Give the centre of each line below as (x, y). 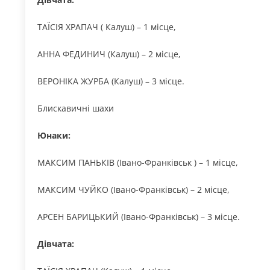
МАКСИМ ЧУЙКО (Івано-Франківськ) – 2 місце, (133, 190)
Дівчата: (56, 244)
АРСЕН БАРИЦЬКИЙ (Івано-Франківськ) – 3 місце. (139, 217)
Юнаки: (54, 136)
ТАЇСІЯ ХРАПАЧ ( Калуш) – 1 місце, (107, 27)
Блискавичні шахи (76, 108)
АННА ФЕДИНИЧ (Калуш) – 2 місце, (109, 54)
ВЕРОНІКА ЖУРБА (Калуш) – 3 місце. (111, 81)
